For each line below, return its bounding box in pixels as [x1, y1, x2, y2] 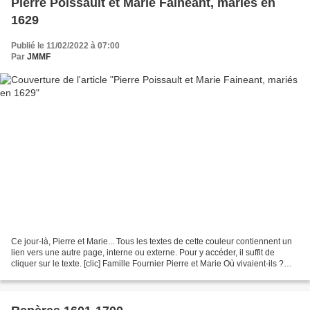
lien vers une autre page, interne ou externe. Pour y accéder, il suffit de [11, 248, 275, 258]
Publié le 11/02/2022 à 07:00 [11, 40, 120, 51]
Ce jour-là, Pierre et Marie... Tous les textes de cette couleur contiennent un [11, 237, 292, 247]
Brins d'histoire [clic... [11, 270, 89, 280]
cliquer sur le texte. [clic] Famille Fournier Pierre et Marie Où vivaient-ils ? [11, 259, 284, 269]
